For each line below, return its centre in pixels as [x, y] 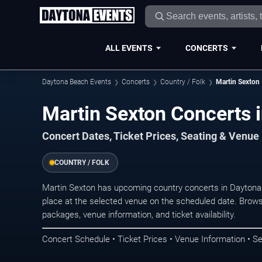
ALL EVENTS [129, 48]
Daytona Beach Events [77, 82]
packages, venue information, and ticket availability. [139, 214]
